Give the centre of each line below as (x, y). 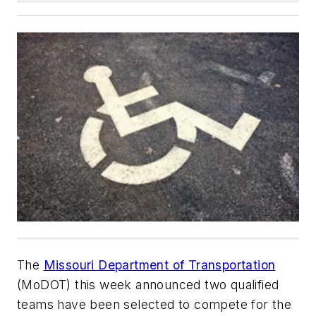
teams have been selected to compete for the (154, 304)
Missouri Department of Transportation (159, 265)
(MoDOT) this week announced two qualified (148, 284)
